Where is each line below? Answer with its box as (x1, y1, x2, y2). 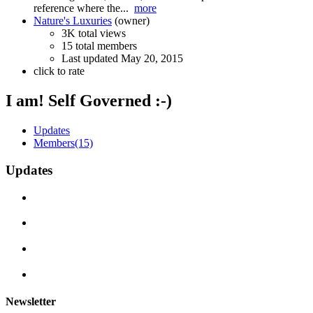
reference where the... (34, 2, 134, 15)
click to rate (34, 65, 85, 78)
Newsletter (6, 296, 56, 308)
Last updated (61, 52, 121, 65)
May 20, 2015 (121, 52, 183, 65)
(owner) (112, 15, 150, 27)
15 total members (61, 40, 137, 52)
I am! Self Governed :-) (6, 92, 172, 110)
